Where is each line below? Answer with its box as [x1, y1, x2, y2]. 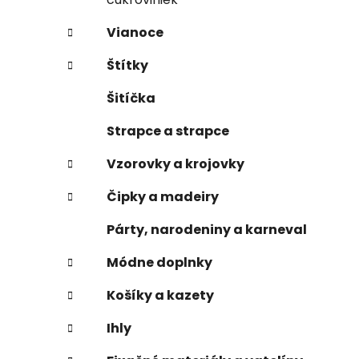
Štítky [107, 55, 148, 75]
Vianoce [107, 22, 163, 42]
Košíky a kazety [107, 285, 214, 305]
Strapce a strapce [107, 121, 229, 140]
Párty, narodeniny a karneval [107, 220, 307, 239]
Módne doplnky [107, 252, 212, 272]
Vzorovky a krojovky [107, 154, 244, 173]
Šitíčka [107, 88, 155, 107]
